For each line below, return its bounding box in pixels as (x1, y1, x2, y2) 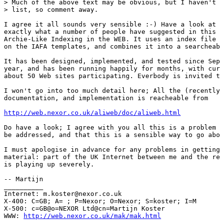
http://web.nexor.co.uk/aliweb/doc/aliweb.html (4, 109, 181, 117)
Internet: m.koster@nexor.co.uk (4, 190, 122, 198)
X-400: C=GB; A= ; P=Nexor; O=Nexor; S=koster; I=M (4, 197, 196, 205)
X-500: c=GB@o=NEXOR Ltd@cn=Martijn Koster (4, 205, 165, 213)
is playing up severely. (4, 161, 94, 168)
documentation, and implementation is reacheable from (4, 94, 208, 102)
